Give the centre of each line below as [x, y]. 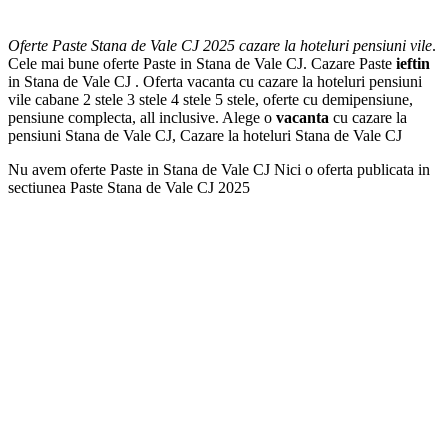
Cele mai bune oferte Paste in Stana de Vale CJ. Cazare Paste [202, 64]
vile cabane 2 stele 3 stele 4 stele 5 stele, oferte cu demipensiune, [210, 100]
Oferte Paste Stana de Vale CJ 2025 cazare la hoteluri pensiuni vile [220, 46]
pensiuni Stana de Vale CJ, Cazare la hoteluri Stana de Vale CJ [205, 136]
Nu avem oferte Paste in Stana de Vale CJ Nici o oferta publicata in [219, 170]
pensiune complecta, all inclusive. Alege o [142, 118]
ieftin [413, 64]
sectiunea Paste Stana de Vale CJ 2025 [129, 188]
